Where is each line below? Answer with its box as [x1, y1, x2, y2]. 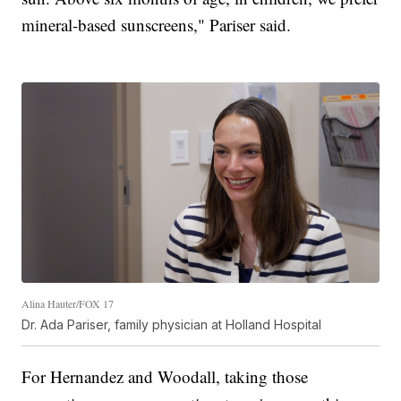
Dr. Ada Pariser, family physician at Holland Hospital [21, 317, 322, 333]
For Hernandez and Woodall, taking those [21, 365, 309, 388]
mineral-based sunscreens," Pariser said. [21, 13, 292, 36]
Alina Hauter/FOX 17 [21, 296, 115, 311]
